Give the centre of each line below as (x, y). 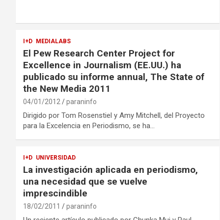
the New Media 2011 (67, 88)
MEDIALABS (53, 41)
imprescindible (55, 193)
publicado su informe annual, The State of (114, 77)
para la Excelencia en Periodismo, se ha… (89, 125)
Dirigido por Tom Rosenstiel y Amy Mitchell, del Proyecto (114, 115)
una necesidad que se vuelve (85, 181)
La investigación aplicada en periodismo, (110, 169)
